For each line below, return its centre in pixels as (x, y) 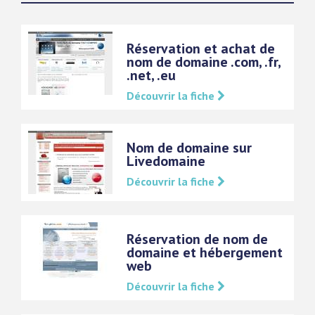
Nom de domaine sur (189, 148)
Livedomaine (166, 161)
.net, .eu (151, 75)
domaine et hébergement (205, 252)
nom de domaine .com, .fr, (204, 62)
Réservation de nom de (197, 239)
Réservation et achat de (201, 49)
